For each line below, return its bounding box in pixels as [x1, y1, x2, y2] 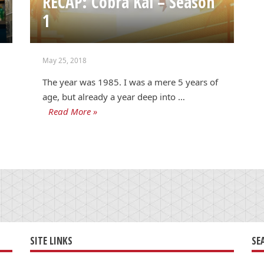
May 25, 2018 [42, 55, 87, 65]
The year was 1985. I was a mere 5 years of [42, 75, 219, 88]
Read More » [48, 105, 98, 117]
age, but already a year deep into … [42, 90, 186, 103]
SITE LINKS [29, 233, 72, 247]
